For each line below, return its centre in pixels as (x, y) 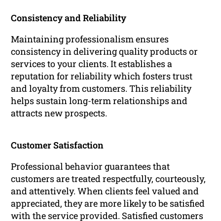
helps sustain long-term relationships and (99, 101)
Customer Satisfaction (57, 145)
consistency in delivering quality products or (105, 52)
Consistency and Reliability (69, 18)
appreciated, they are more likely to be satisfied (108, 203)
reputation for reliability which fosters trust (102, 76)
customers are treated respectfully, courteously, (109, 179)
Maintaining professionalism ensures (90, 39)
